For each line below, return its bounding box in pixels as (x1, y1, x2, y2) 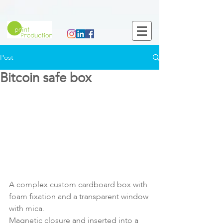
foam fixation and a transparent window (9, 191, 150, 202)
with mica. (9, 203, 44, 214)
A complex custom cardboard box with (9, 179, 149, 190)
